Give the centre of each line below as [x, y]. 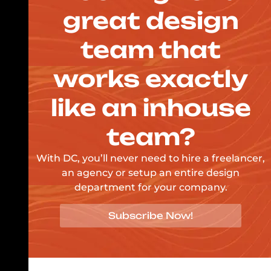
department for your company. [151, 188]
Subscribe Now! [151, 215]
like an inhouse [151, 108]
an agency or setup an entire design [151, 173]
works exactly [151, 79]
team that [151, 50]
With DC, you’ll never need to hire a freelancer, [151, 158]
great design [151, 21]
